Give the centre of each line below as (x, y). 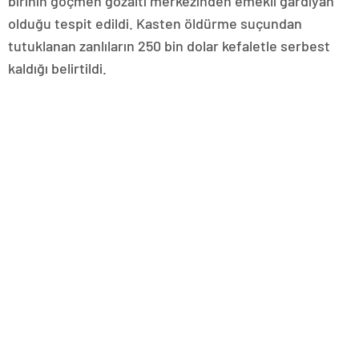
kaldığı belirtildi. (57, 68)
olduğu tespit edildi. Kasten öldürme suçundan (155, 23)
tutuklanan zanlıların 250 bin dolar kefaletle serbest (169, 46)
